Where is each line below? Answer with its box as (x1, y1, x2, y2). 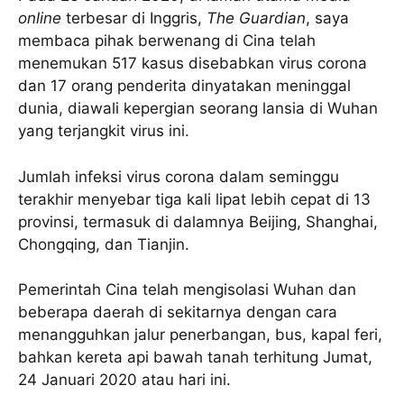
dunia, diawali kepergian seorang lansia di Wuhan (18, 99, 378, 118)
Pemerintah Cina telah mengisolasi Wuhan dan (18, 280, 356, 299)
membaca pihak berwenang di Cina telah (18, 32, 316, 50)
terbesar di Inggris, (61, 9, 207, 28)
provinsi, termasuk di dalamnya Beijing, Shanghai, (18, 212, 378, 231)
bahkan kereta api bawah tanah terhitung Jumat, (18, 348, 372, 367)
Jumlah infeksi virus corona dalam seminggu (18, 167, 339, 186)
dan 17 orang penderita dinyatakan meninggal (18, 77, 351, 96)
